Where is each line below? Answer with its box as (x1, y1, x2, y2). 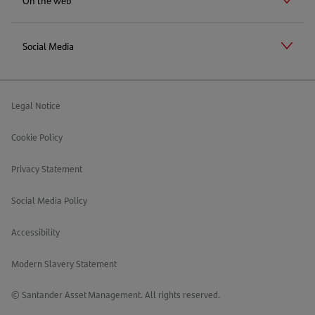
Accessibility (11, 224, 60, 238)
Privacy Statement (11, 161, 82, 175)
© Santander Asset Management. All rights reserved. (11, 287, 220, 301)
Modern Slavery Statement (11, 256, 117, 270)
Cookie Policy (11, 129, 63, 143)
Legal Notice (11, 98, 60, 112)
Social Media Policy (11, 193, 87, 207)
